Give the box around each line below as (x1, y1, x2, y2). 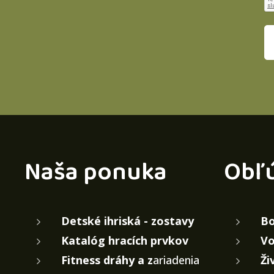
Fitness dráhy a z (61, 253, 153, 268)
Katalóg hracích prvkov (61, 233, 188, 248)
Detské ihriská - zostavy (61, 213, 194, 229)
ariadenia (153, 253, 199, 268)
